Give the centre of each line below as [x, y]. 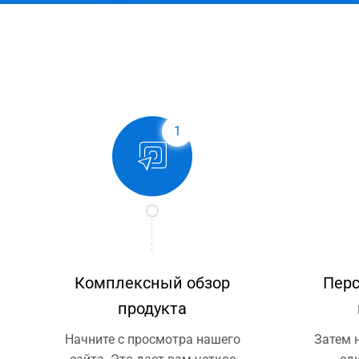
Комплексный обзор [153, 282]
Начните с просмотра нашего [152, 339]
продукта [153, 308]
